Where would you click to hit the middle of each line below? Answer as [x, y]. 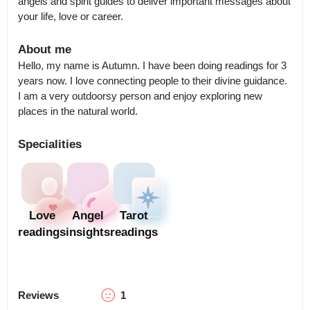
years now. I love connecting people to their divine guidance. [153, 81]
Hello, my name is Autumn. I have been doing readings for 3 [152, 65]
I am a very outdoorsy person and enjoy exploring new [140, 96]
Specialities [50, 144]
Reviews [38, 295]
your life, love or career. [71, 16]
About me [45, 49]
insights [88, 232]
